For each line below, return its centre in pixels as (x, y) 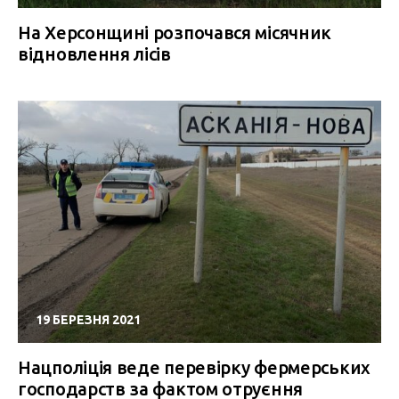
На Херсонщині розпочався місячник (175, 33)
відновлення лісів (94, 54)
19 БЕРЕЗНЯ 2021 (88, 320)
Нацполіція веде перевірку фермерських (194, 367)
